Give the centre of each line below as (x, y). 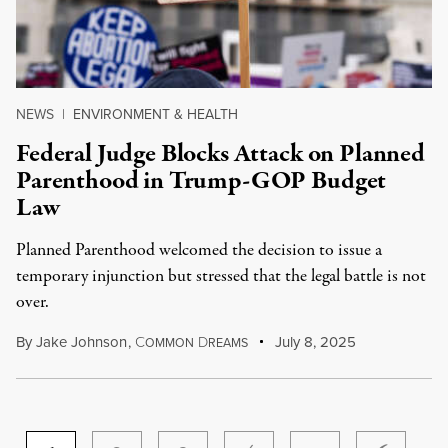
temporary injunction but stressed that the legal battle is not (221, 276)
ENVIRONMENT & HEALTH (155, 114)
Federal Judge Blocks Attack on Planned (220, 154)
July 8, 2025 (314, 342)
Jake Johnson (81, 342)
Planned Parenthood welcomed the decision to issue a (199, 250)
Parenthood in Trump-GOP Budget (201, 181)
